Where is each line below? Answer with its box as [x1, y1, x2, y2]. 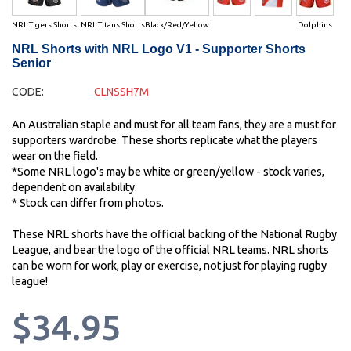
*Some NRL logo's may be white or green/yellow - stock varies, [12, 165, 324, 179]
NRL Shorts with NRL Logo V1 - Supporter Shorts [12, 42, 306, 56]
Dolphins [298, 20, 332, 30]
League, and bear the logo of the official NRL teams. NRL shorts [12, 244, 329, 257]
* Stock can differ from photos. [12, 197, 164, 210]
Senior [12, 56, 51, 71]
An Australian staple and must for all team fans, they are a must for [12, 118, 336, 132]
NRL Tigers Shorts [12, 20, 77, 30]
